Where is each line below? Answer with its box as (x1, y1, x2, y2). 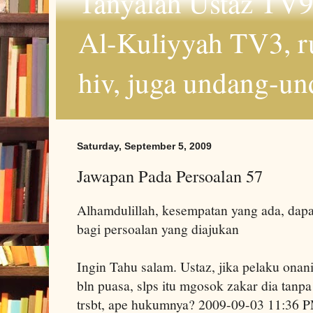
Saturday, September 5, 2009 (77, 140, 212, 152)
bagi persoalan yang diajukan (77, 219, 239, 238)
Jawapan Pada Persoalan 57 (77, 163, 263, 187)
